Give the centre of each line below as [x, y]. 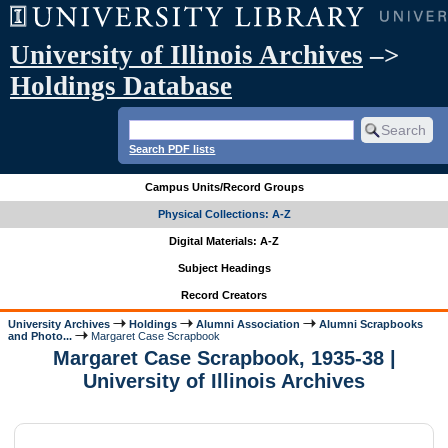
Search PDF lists [172, 148]
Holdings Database [121, 86]
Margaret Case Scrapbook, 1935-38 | [224, 358]
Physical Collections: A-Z [224, 214]
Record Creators [224, 295]
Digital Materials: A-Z [224, 241]
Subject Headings [224, 268]
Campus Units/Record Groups [224, 187]
